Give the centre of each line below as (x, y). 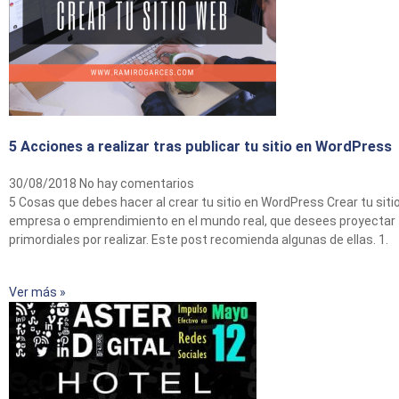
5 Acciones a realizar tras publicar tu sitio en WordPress (200, 147)
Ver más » (37, 293)
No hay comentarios (137, 183)
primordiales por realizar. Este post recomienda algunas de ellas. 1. (199, 239)
